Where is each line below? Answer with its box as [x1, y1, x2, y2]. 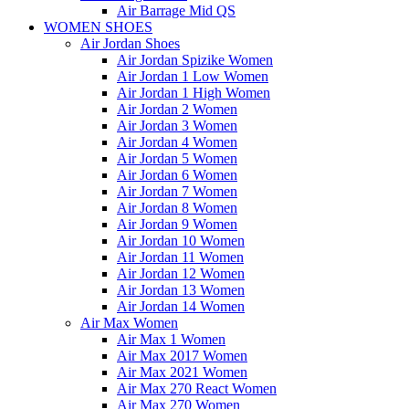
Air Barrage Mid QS [117, 2, 236, 18]
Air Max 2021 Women [117, 363, 247, 380]
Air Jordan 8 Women [117, 199, 237, 215]
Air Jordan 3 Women [117, 117, 237, 133]
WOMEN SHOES [44, 18, 152, 35]
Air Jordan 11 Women [117, 248, 244, 265]
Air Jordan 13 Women [117, 281, 245, 298]
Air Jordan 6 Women [117, 166, 237, 183]
